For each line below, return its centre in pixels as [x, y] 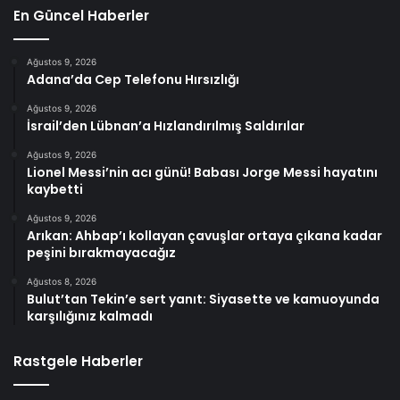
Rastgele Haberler [78, 361]
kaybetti [55, 189]
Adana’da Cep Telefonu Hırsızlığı [133, 79]
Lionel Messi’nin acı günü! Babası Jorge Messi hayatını [202, 172]
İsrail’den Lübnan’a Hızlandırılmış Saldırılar [166, 125]
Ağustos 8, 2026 [62, 281]
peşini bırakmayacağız [101, 252]
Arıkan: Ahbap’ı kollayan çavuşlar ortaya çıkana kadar [204, 235]
